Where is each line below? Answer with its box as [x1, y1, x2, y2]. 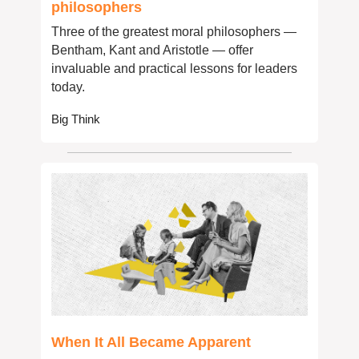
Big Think [51, 112, 100, 127]
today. [51, 80, 85, 95]
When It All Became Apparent [51, 333, 251, 350]
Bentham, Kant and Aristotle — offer [51, 43, 253, 58]
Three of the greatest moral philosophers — [51, 25, 296, 39]
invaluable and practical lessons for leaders [51, 62, 297, 76]
